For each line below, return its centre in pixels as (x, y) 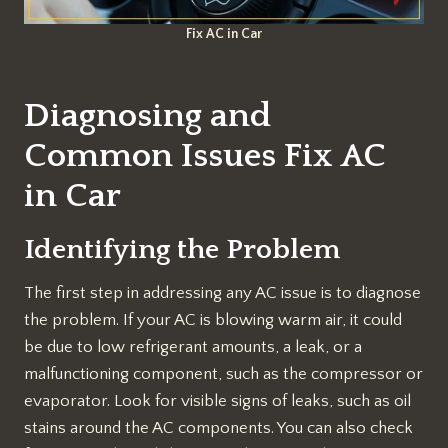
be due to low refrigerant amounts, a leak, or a (193, 347)
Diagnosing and (147, 116)
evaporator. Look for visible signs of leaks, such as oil (217, 401)
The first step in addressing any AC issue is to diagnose (222, 293)
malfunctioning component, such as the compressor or (223, 374)
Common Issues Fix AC (205, 156)
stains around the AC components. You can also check (218, 428)
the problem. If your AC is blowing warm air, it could (213, 320)
